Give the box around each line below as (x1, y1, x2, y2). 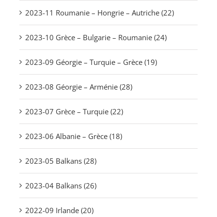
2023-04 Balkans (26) (25, 181, 96, 191)
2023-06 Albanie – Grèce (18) (25, 131, 122, 141)
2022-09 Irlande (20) (25, 205, 93, 216)
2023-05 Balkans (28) (25, 156, 96, 166)
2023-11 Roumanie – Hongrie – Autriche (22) (25, 8, 174, 18)
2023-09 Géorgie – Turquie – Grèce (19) (25, 57, 157, 67)
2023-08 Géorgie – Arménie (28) (25, 82, 132, 92)
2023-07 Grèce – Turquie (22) (25, 107, 123, 117)
